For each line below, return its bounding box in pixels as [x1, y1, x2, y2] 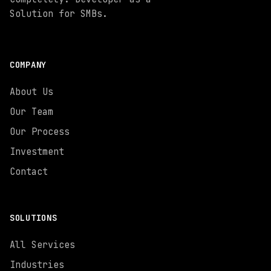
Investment [10, 146, 64, 158]
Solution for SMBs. [10, 8, 108, 20]
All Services [10, 239, 75, 251]
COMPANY [10, 59, 47, 70]
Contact [10, 166, 48, 178]
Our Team [10, 106, 53, 118]
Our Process [10, 126, 70, 138]
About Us [10, 86, 53, 98]
